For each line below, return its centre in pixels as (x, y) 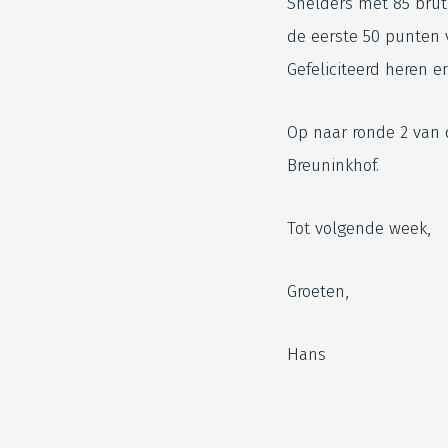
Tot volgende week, (359, 229)
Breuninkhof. (335, 166)
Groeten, (318, 292)
